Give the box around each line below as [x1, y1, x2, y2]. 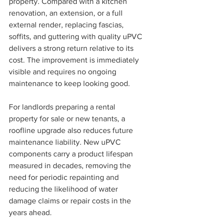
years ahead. [9, 208, 52, 217]
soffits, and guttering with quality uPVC [9, 32, 144, 41]
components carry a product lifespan [9, 150, 135, 158]
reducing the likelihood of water [9, 185, 120, 194]
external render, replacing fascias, [9, 21, 126, 29]
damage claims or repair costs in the [9, 197, 133, 205]
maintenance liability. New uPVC [9, 138, 123, 147]
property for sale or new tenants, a [9, 114, 127, 123]
